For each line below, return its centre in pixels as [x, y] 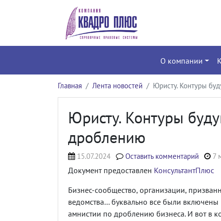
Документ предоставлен [111, 170]
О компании [181, 60]
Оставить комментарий [162, 156]
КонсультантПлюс [184, 170]
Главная [70, 85]
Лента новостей [117, 85]
